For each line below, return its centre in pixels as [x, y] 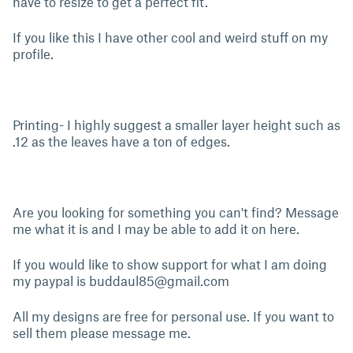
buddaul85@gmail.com [159, 281]
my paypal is [51, 281]
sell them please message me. [103, 333]
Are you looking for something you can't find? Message [176, 212]
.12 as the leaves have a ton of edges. [123, 141]
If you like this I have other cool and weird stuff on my [170, 37]
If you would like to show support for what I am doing [170, 264]
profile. [35, 54]
